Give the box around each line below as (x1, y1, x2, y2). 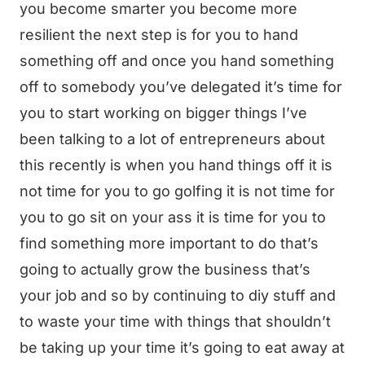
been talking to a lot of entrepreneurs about (20, 130, 325, 147)
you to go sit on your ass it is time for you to (20, 209, 326, 226)
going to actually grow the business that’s (20, 261, 310, 278)
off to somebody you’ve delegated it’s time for (20, 78, 342, 95)
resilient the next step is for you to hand (20, 26, 298, 43)
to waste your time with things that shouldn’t (20, 313, 331, 330)
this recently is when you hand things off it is (20, 156, 332, 174)
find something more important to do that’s (20, 235, 319, 252)
